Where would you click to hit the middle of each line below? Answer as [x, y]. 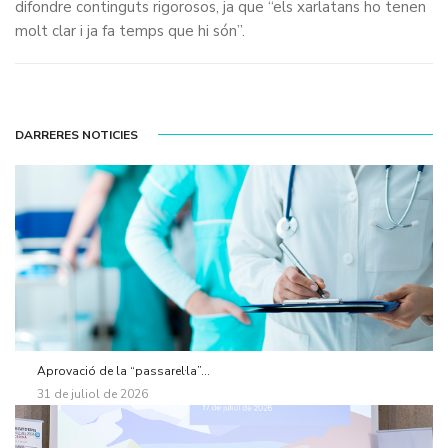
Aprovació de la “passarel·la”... [123, 370]
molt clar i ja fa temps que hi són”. [130, 30]
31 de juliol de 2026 [92, 393]
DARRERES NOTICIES [76, 135]
